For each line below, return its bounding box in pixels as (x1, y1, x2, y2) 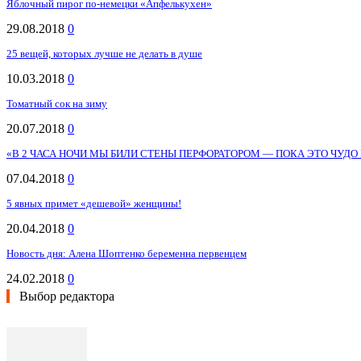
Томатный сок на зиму (6, 98, 107, 110)
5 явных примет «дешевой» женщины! (6, 197, 181, 210)
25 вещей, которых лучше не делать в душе (6, 48, 202, 60)
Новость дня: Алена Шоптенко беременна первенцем (6, 247, 247, 260)
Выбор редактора (19, 289, 114, 304)
